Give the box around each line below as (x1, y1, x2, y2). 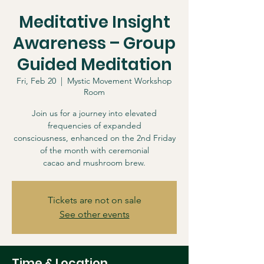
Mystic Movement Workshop (67, 75, 172, 86)
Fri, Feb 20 (16, 75, 56, 86)
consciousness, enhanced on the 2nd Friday (13, 133, 176, 143)
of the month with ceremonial (39, 145, 149, 156)
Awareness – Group (13, 32, 176, 55)
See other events (59, 209, 130, 220)
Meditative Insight (18, 11, 170, 34)
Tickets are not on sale (47, 194, 141, 206)
